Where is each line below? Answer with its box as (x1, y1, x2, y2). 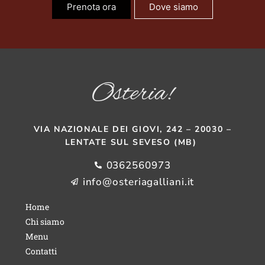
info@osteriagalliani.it (82, 174, 195, 189)
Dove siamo (149, 1, 198, 13)
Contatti (25, 245, 57, 257)
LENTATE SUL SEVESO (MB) (64, 137, 201, 148)
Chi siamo (25, 215, 64, 227)
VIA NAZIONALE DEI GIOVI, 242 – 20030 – (33, 124, 232, 135)
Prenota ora (67, 1, 116, 13)
